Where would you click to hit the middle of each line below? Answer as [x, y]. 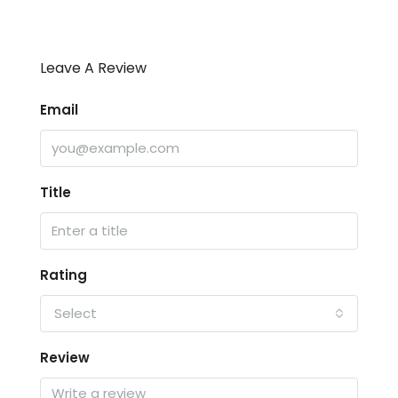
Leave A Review [93, 68]
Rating [64, 275]
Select [76, 313]
